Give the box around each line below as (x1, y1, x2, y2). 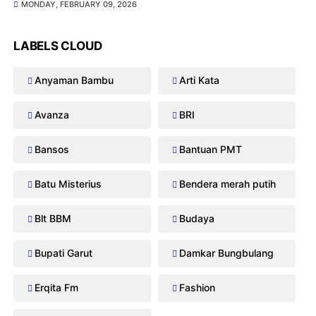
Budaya (179, 212, 214, 225)
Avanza (35, 109, 70, 121)
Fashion (179, 281, 215, 294)
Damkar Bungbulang (179, 247, 274, 260)
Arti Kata (179, 74, 219, 87)
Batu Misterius (35, 178, 102, 190)
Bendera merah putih (179, 178, 276, 190)
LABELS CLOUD (13, 39, 102, 54)
